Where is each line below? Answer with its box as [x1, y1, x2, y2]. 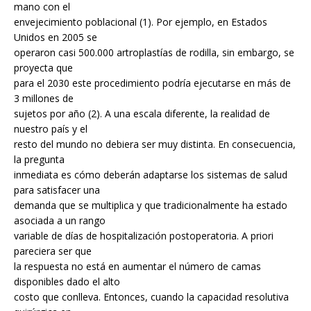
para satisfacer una [14, 183, 100, 197]
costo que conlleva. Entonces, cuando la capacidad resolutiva [14, 290, 289, 304]
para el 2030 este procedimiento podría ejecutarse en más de [14, 76, 291, 90]
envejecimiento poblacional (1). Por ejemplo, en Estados [14, 15, 267, 29]
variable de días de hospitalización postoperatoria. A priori [14, 229, 274, 243]
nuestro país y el [14, 122, 87, 136]
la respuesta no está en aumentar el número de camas [14, 260, 261, 274]
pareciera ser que [14, 244, 92, 258]
